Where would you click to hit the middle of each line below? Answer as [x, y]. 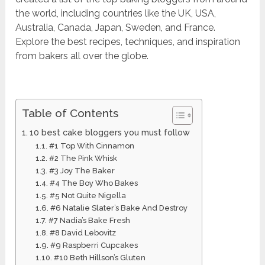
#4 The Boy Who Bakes [93, 183]
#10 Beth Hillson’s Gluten [99, 258]
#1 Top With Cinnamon [91, 146]
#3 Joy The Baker [82, 171]
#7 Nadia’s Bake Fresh [89, 221]
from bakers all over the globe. [82, 56]
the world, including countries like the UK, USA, [116, 14]
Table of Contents [70, 113]
